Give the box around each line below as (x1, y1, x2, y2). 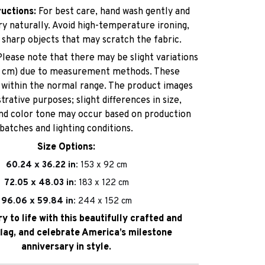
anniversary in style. (21, 241, 111, 254)
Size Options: (37, 141, 95, 153)
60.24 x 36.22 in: (5, 160, 80, 171)
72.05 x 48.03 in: (4, 177, 79, 189)
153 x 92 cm (80, 160, 127, 171)
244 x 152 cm (77, 195, 132, 207)
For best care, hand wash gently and (36, 5, 190, 18)
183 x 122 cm (78, 177, 129, 189)
